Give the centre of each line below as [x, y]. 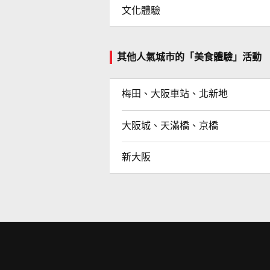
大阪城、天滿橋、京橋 [170, 125]
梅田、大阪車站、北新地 [175, 93]
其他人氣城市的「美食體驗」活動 [189, 57]
